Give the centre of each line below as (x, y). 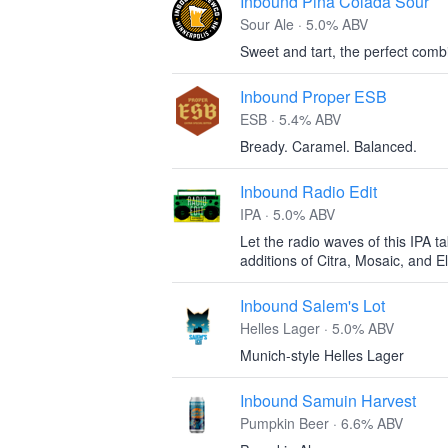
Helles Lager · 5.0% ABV (317, 328)
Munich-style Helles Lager (322, 355)
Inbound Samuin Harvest (328, 400)
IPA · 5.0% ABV (287, 214)
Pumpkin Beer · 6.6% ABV (321, 423)
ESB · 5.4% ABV (290, 119)
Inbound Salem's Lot (312, 305)
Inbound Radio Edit (308, 191)
